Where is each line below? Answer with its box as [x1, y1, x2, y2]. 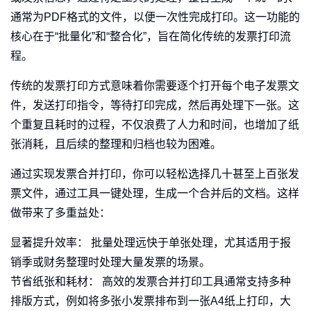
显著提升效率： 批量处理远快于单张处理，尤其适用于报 [10, 237, 291, 249]
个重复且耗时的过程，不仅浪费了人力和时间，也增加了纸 [10, 119, 299, 131]
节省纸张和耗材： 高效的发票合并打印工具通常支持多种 [10, 276, 291, 288]
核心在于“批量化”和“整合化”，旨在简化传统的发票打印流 [10, 31, 291, 43]
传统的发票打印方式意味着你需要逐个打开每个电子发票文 [10, 80, 299, 92]
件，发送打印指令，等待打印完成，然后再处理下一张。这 [10, 99, 299, 112]
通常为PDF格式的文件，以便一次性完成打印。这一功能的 [10, 11, 300, 24]
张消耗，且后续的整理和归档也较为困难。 [10, 138, 221, 151]
